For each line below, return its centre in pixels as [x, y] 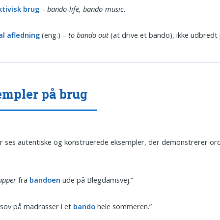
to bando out [89, 35]
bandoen [45, 180]
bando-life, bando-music [86, 9]
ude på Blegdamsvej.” [97, 180]
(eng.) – [54, 35]
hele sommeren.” [124, 206]
